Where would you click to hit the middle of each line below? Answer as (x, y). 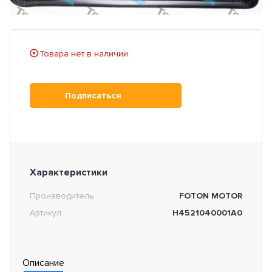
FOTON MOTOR (211, 196)
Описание (43, 263)
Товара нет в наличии (84, 54)
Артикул (46, 213)
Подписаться (93, 95)
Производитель (62, 196)
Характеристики (69, 173)
